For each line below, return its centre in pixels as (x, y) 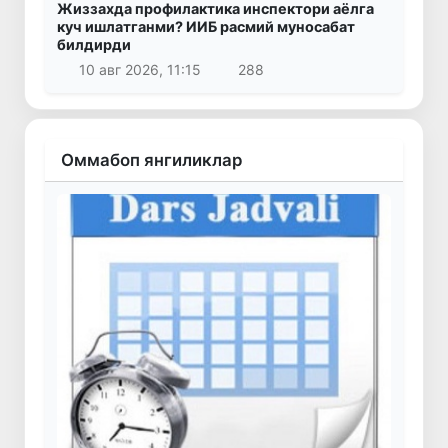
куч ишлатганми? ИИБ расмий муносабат (206, 26)
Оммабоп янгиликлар (151, 160)
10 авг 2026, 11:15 (139, 70)
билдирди (94, 44)
